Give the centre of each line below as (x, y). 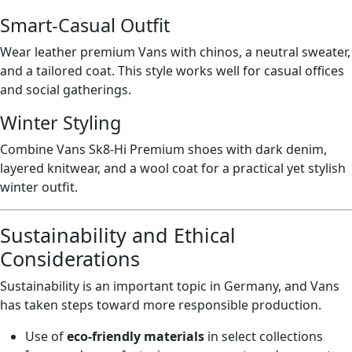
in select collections (264, 336)
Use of (46, 336)
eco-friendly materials (136, 336)
